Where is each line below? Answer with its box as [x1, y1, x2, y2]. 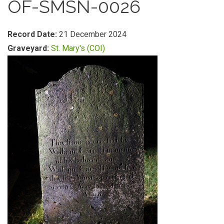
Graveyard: [7, 43, 51, 53]
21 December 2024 [59, 29, 126, 39]
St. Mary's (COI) [51, 43, 105, 53]
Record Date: [7, 29, 59, 39]
